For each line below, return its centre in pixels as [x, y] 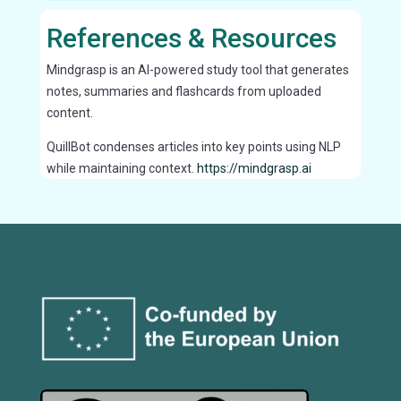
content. [69, 112]
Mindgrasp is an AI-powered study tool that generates [197, 69]
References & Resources [191, 38]
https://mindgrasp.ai [252, 168]
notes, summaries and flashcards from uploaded [183, 91]
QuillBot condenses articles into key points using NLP [193, 146]
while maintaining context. [120, 168]
